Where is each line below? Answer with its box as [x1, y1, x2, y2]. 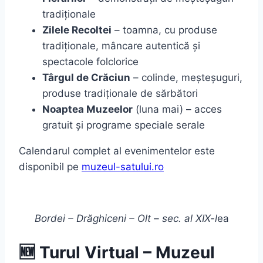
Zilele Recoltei [42, 23, 112, 36]
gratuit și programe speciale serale [42, 119, 205, 131]
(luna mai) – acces [133, 103, 222, 115]
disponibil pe [19, 160, 82, 173]
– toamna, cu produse [112, 23, 217, 36]
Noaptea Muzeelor [42, 103, 133, 115]
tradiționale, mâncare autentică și [42, 39, 200, 52]
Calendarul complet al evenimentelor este [19, 144, 215, 157]
